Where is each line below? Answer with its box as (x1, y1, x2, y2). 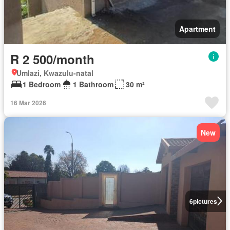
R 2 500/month (10, 50, 94, 68)
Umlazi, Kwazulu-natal (16, 67, 93, 78)
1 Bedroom (23, 79, 61, 89)
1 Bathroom (73, 79, 113, 89)
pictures (193, 196, 217, 206)
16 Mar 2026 (10, 98, 46, 107)
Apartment (179, 23, 216, 34)
